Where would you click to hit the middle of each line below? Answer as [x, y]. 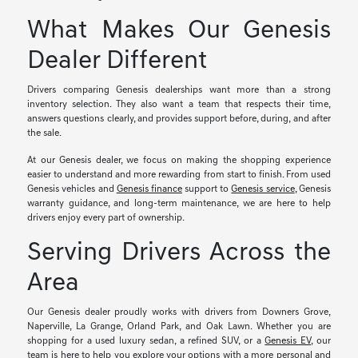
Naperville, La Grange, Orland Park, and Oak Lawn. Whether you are [179, 326]
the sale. [45, 133]
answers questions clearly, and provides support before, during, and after [179, 119]
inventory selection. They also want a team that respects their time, [179, 104]
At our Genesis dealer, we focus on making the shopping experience [179, 160]
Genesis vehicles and [72, 189]
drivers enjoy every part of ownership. [106, 218]
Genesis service [263, 189]
